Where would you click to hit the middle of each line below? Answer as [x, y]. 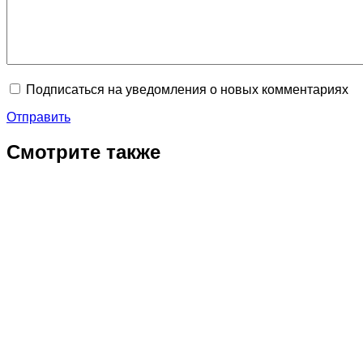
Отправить [38, 117]
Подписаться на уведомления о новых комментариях [187, 89]
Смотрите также [83, 152]
